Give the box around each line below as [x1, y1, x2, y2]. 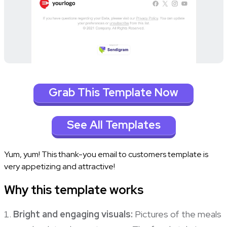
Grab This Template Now [49, 85, 178, 100]
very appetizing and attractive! [4, 161, 118, 172]
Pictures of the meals [132, 208, 221, 220]
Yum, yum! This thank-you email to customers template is [4, 148, 208, 160]
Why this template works [4, 181, 143, 198]
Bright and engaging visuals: [13, 208, 133, 220]
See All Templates [66, 118, 161, 133]
